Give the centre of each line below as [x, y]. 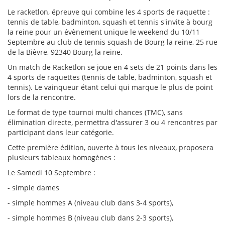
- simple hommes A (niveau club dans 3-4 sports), [90, 203]
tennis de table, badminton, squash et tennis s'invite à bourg [110, 22]
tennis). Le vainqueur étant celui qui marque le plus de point [110, 87]
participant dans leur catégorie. [61, 132]
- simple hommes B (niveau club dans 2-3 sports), [90, 218]
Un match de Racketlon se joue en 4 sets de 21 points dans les [113, 67]
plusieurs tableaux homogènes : [63, 157]
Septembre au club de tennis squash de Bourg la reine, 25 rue [113, 42]
